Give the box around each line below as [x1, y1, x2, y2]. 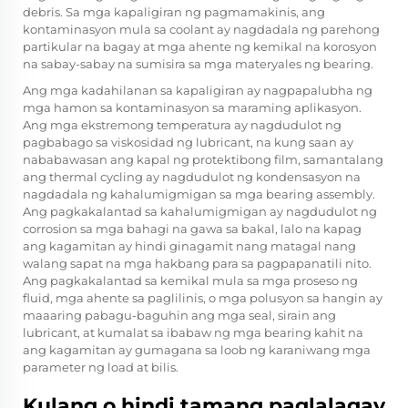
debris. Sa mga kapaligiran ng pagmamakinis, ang [23, 5, 325, 20]
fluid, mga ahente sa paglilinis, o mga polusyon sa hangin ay [23, 291, 382, 306]
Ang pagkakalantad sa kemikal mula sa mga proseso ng [23, 273, 358, 289]
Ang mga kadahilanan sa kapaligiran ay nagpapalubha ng [23, 83, 372, 98]
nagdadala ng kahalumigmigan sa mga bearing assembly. [23, 187, 375, 202]
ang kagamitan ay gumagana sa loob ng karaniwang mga [23, 342, 371, 358]
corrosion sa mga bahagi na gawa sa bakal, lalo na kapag [23, 221, 362, 237]
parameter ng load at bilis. [23, 360, 178, 375]
